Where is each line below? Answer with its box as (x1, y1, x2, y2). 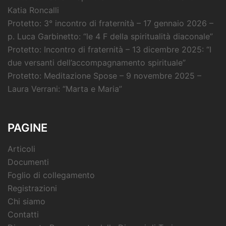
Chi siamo (8, 196, 45, 206)
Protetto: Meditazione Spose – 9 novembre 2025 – (8, 70, 201, 81)
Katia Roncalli (8, 5, 59, 15)
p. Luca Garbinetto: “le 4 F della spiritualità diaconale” (8, 31, 213, 41)
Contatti (8, 209, 39, 219)
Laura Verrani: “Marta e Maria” (8, 83, 122, 94)
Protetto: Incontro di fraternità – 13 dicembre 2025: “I (8, 44, 211, 54)
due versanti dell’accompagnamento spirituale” (8, 57, 186, 68)
